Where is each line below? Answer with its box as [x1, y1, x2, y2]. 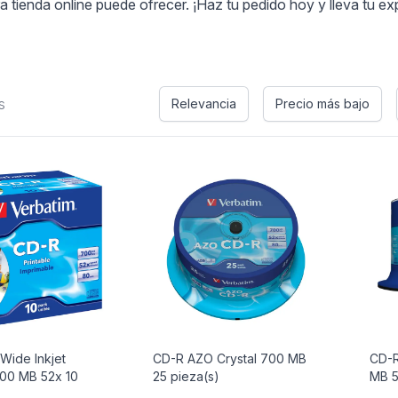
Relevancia [171, 96, 236, 111]
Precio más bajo [275, 96, 370, 111]
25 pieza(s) [153, 369, 219, 384]
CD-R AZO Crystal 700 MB [153, 351, 306, 366]
